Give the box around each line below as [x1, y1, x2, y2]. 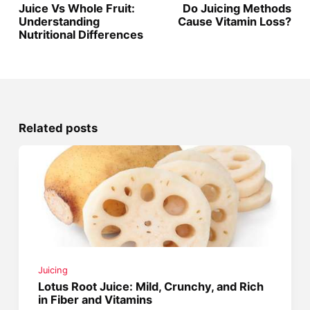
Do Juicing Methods [183, 1, 292, 16]
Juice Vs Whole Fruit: [18, 1, 135, 16]
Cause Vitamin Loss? [178, 15, 292, 29]
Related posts [18, 121, 98, 136]
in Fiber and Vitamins [38, 293, 153, 307]
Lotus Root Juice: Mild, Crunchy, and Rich [38, 280, 264, 294]
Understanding [18, 15, 100, 29]
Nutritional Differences [18, 28, 143, 42]
